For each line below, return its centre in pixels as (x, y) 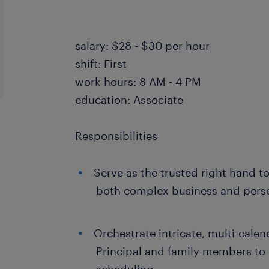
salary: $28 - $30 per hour (143, 46)
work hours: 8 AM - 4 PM (138, 82)
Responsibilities (116, 136)
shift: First (101, 64)
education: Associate (129, 100)
